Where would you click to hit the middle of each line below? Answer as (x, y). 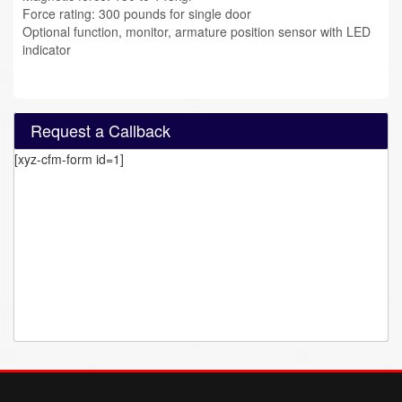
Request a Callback (100, 130)
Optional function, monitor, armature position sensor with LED (197, 31)
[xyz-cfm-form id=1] (69, 159)
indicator (47, 49)
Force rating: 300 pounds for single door (137, 13)
